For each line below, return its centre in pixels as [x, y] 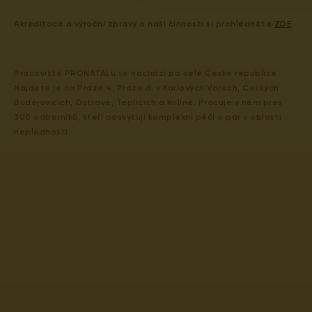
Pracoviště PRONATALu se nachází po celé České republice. [147, 73]
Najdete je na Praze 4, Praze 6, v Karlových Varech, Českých [147, 88]
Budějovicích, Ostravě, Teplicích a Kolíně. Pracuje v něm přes [148, 102]
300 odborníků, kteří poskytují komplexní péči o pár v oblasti [148, 117]
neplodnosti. [42, 132]
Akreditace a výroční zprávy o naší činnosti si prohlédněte [144, 24]
